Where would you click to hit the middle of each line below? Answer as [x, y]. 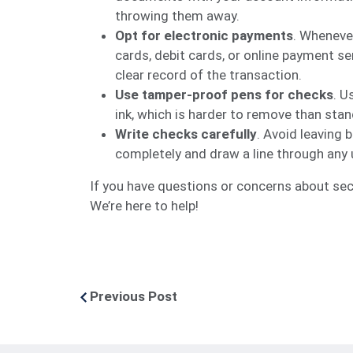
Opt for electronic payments [204, 35]
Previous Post [134, 296]
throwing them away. [177, 15]
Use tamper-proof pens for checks [224, 94]
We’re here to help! [144, 205]
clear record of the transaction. [208, 74]
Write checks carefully [186, 134]
